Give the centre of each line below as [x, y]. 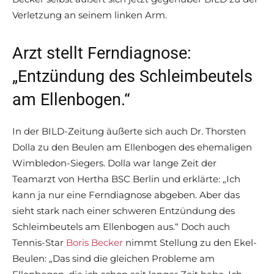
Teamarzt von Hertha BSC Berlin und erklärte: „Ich [126, 179]
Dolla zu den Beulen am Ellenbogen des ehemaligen [132, 147]
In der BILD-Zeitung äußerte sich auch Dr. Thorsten [129, 131]
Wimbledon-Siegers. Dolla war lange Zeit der [114, 163]
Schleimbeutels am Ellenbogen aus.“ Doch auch [121, 227]
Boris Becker [94, 243]
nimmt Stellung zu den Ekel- [190, 243]
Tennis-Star [39, 243]
